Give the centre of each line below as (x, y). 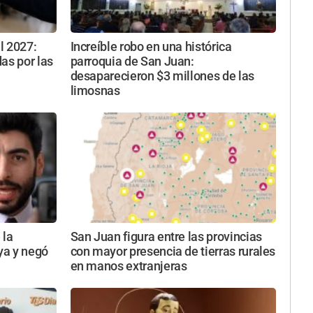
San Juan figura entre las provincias (166, 236)
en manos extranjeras (129, 266)
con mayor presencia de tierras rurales (173, 251)
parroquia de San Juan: (132, 62)
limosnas (95, 91)
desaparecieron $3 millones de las (162, 77)
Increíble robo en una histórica (151, 47)
